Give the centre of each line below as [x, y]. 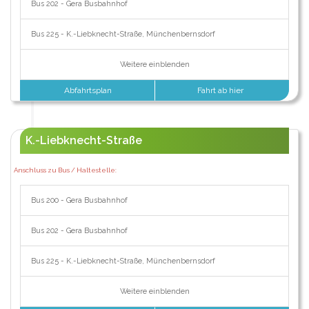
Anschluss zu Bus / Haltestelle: [65, 170]
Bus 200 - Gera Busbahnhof [79, 200]
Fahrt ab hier [222, 91]
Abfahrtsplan [87, 91]
